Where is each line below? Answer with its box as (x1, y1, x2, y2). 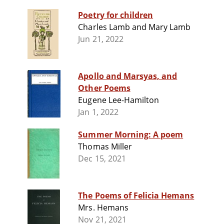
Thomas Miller (78, 141, 132, 152)
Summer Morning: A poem (78, 129, 183, 140)
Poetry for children (78, 9, 153, 21)
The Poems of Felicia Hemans (78, 190, 194, 201)
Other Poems (78, 82, 130, 94)
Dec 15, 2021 (78, 153, 126, 164)
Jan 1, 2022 (78, 106, 118, 118)
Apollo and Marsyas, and (78, 70, 177, 82)
